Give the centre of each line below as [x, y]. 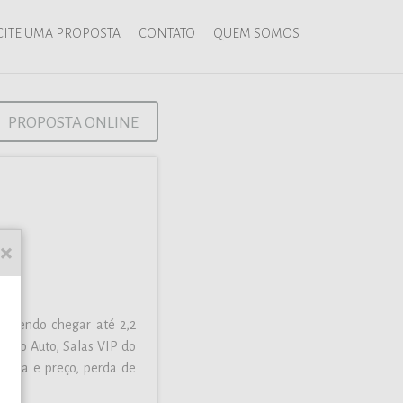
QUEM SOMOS [256, 33]
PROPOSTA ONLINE [73, 123]
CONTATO [167, 33]
